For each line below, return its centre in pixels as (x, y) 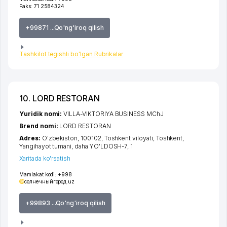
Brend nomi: (40, 126)
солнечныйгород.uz (50, 181)
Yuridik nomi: (42, 113)
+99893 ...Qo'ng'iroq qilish (65, 203)
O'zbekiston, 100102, (73, 138)
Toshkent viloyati (128, 138)
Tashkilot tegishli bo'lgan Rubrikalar (71, 54)
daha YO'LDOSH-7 (101, 146)
